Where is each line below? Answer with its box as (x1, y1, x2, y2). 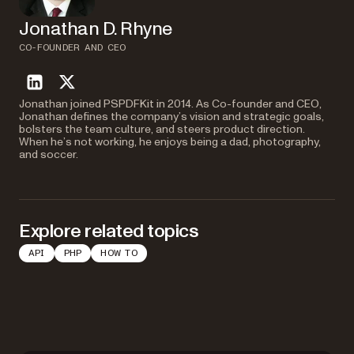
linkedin (33, 81, 79, 100)
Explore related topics (19, 218, 199, 245)
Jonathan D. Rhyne (19, 16, 172, 43)
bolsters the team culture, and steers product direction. (19, 122, 305, 137)
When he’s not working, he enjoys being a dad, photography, (19, 134, 321, 150)
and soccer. (19, 147, 78, 163)
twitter (65, 81, 104, 100)
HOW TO (100, 248, 137, 258)
